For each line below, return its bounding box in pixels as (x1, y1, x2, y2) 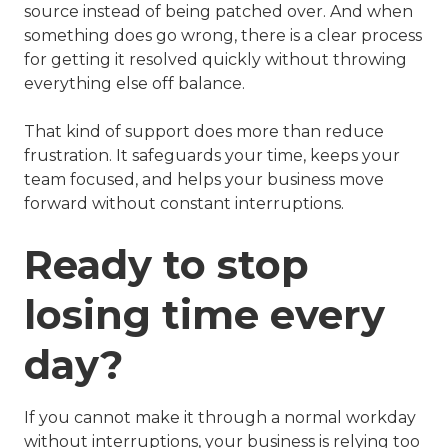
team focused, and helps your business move (24, 170, 384, 190)
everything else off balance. (24, 74, 245, 94)
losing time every (24, 290, 385, 340)
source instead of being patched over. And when (24, 2, 413, 22)
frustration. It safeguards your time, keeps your (24, 146, 400, 166)
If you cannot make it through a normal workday (24, 408, 416, 428)
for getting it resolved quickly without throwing (24, 50, 407, 70)
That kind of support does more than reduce (24, 122, 384, 142)
